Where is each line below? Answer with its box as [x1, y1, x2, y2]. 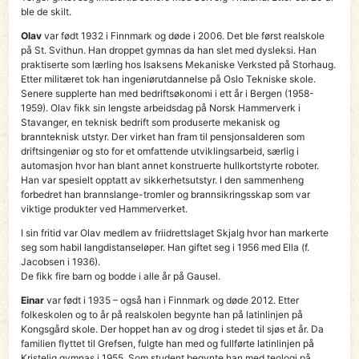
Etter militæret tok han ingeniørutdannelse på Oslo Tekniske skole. [21, 72, 317, 85]
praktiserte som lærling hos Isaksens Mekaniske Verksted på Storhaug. [21, 58, 337, 71]
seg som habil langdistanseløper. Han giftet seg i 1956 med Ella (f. [21, 240, 310, 253]
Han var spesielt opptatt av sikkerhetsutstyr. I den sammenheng [21, 173, 305, 186]
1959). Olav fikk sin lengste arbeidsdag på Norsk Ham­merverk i [21, 101, 301, 114]
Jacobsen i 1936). [21, 255, 101, 268]
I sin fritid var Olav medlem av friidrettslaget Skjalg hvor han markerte [21, 226, 329, 239]
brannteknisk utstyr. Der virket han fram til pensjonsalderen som [21, 130, 305, 143]
